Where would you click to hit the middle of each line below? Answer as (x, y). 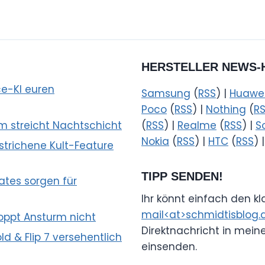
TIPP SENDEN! (182, 176)
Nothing (226, 109)
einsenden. (169, 247)
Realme (197, 125)
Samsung (166, 93)
